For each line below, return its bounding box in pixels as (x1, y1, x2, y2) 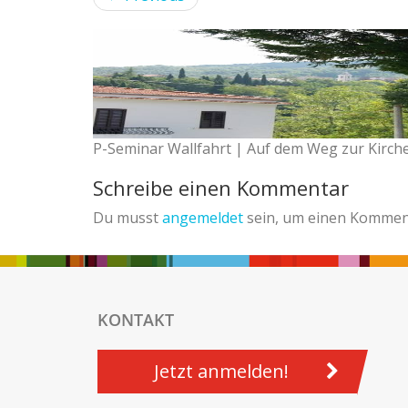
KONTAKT (97, 309, 174, 331)
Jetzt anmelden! (153, 359, 289, 384)
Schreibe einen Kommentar (93, 174, 349, 202)
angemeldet (162, 208, 243, 229)
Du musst (93, 208, 162, 229)
